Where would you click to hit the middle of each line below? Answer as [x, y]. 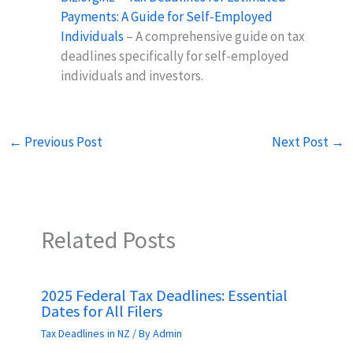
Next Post [301, 141]
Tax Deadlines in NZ [85, 333]
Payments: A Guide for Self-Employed [167, 16]
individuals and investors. [132, 75]
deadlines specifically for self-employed [175, 56]
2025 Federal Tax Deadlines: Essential [164, 295]
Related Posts [108, 239]
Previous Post [63, 141]
